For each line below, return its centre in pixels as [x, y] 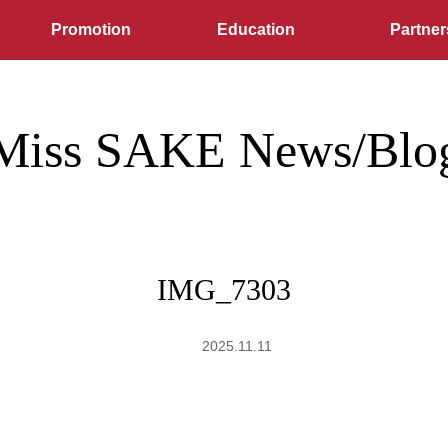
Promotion [90, 29]
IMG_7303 [224, 289]
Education [256, 29]
